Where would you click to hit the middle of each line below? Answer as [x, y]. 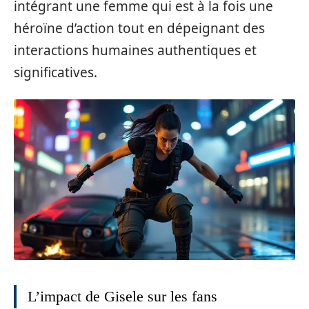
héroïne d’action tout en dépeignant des [139, 29]
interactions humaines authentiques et [135, 51]
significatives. [56, 73]
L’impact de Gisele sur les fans [122, 296]
